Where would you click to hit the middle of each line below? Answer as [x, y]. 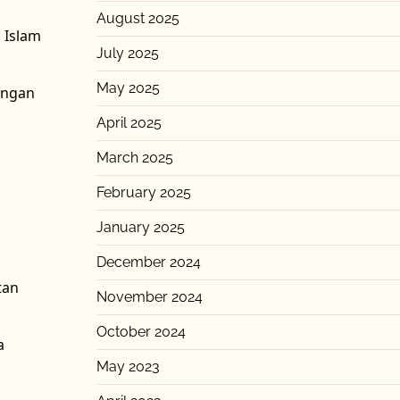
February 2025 [143, 192]
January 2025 [140, 227]
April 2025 [129, 123]
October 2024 [141, 332]
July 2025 [127, 53]
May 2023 [128, 367]
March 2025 [134, 158]
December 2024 [148, 262]
